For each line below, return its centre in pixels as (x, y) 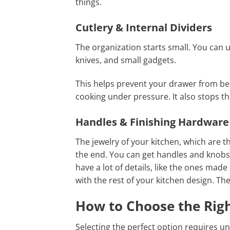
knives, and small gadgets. (126, 60)
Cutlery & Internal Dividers (144, 28)
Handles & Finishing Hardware (152, 122)
